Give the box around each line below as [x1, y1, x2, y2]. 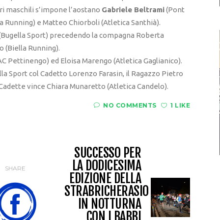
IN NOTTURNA [78, 195, 141, 212]
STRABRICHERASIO [64, 183, 149, 199]
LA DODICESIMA [72, 157, 141, 173]
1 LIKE [170, 101, 190, 109]
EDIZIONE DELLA [69, 170, 141, 186]
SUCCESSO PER [74, 144, 141, 161]
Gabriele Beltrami [102, 5, 165, 14]
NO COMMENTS [103, 101, 157, 109]
